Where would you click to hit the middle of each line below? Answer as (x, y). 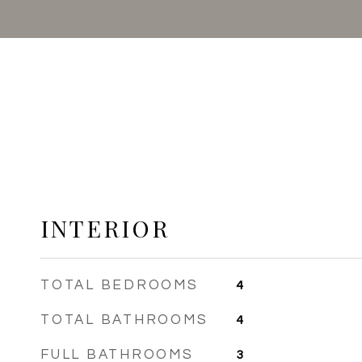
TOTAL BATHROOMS (124, 320)
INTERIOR (105, 228)
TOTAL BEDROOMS (120, 285)
